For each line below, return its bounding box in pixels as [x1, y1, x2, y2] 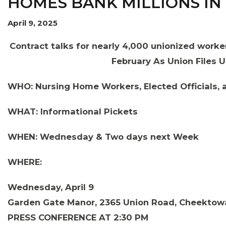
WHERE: [8, 157, 44, 167]
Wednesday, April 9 [8, 182, 94, 192]
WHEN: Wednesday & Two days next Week [8, 132, 199, 142]
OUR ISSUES [15, 74, 62, 84]
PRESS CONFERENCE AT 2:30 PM [8, 212, 148, 222]
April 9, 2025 [8, 18, 58, 28]
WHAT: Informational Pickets [8, 106, 138, 117]
